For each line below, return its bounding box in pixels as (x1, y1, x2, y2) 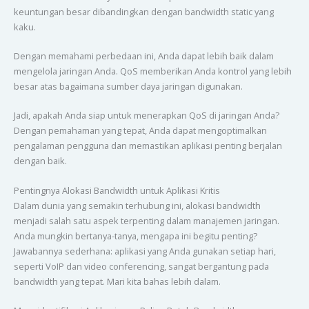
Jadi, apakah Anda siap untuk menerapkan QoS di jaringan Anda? (13, 109, 279, 122)
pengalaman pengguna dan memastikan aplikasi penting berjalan (13, 139, 282, 152)
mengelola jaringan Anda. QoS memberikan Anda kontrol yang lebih (13, 64, 292, 77)
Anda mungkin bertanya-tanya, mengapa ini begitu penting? (13, 229, 257, 242)
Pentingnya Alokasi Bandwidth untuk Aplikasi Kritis (13, 183, 220, 197)
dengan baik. (13, 154, 67, 168)
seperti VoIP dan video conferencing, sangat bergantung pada (13, 259, 269, 272)
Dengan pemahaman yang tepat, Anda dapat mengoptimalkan (13, 124, 267, 137)
